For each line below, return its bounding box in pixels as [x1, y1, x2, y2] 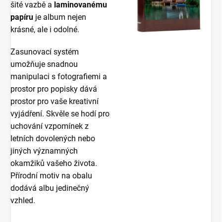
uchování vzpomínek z [10, 121, 89, 131]
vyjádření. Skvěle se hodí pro [10, 109, 110, 118]
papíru [10, 12, 33, 22]
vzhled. [10, 196, 35, 205]
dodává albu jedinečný [10, 183, 89, 193]
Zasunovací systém [10, 47, 79, 56]
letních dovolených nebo [10, 134, 95, 143]
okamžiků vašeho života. [10, 159, 97, 168]
